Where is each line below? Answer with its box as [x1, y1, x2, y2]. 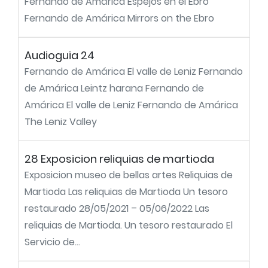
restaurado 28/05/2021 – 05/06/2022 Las [25, 202, 209, 215]
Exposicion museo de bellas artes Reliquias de [25, 168, 233, 182]
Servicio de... [25, 235, 80, 249]
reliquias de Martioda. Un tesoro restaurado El [25, 218, 233, 232]
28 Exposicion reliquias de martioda [25, 151, 214, 166]
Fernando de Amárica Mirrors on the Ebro [25, 11, 214, 25]
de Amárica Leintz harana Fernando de [25, 81, 204, 95]
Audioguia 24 [25, 48, 95, 63]
